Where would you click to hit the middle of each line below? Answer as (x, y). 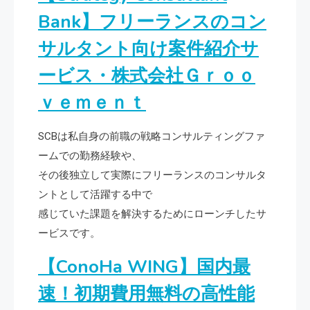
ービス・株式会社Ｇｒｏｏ (147, 75)
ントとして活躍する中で (95, 194)
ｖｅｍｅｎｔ (92, 102)
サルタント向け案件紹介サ (148, 48)
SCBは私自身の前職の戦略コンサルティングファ (152, 136)
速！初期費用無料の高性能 (146, 293)
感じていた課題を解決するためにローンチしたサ (152, 213)
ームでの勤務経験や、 (90, 155)
